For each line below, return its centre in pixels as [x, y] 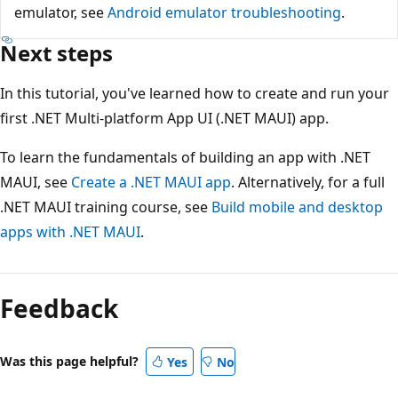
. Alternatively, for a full [308, 183]
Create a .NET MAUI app [151, 183]
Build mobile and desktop [297, 207]
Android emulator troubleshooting [224, 13]
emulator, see [61, 13]
